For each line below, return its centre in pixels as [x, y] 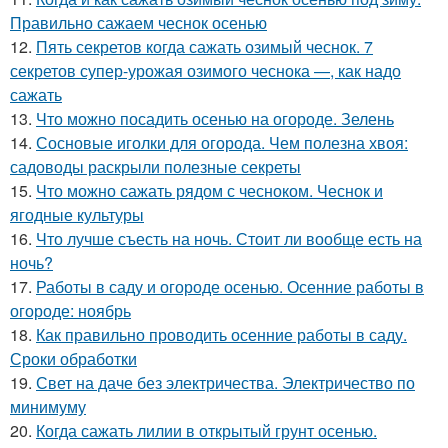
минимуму [48, 407]
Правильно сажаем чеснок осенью [138, 23]
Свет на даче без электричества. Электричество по [225, 383]
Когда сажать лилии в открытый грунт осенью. [206, 431]
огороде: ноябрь [70, 311]
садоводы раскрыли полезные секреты [155, 167]
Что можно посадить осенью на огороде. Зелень [215, 119]
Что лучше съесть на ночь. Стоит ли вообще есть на [229, 239]
